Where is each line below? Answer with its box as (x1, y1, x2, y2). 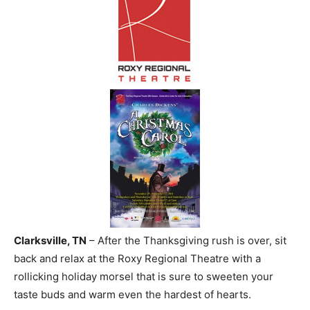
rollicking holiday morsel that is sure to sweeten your (14, 270, 273, 284)
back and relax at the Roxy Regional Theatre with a (14, 252, 261, 266)
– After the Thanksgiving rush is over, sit (86, 234, 286, 248)
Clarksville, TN (14, 234, 86, 248)
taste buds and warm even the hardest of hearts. (14, 288, 251, 302)
